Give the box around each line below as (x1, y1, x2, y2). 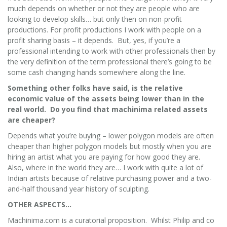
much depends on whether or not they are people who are (8, 3, 200, 13)
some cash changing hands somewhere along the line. (8, 67, 185, 77)
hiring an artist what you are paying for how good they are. (8, 152, 202, 162)
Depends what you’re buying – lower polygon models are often (8, 130, 214, 140)
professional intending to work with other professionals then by (8, 46, 215, 56)
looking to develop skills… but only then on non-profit (8, 14, 182, 24)
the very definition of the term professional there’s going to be (8, 56, 212, 66)
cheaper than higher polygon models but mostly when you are (8, 141, 211, 151)
